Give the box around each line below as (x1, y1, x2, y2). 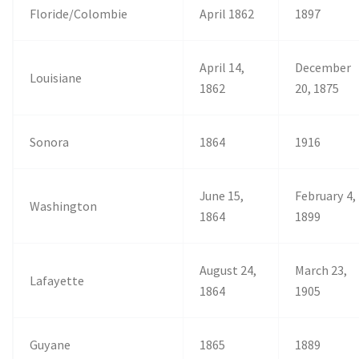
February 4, (295, 187, 357, 204)
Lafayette (30, 272, 85, 288)
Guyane (30, 336, 71, 353)
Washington (30, 197, 98, 214)
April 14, (200, 58, 245, 75)
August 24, (200, 261, 257, 278)
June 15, (200, 187, 244, 204)
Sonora (30, 133, 70, 150)
